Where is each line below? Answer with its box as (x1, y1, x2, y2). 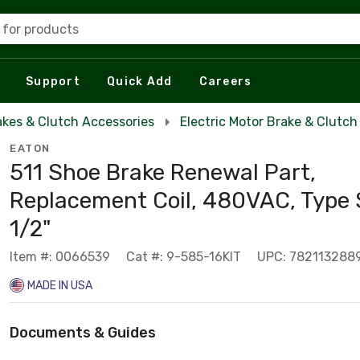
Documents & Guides (10, 324, 156, 342)
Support (26, 74, 80, 88)
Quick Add (107, 74, 173, 88)
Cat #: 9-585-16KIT (126, 249, 241, 264)
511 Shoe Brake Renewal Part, (10, 159, 316, 186)
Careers (198, 74, 252, 88)
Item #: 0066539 (10, 249, 110, 264)
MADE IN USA (27, 279, 92, 292)
